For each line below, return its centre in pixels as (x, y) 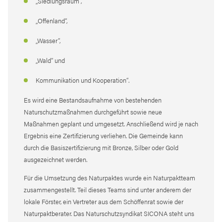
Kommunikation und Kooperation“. (83, 80)
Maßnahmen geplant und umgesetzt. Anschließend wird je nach (111, 123)
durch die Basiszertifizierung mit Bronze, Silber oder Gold (101, 147)
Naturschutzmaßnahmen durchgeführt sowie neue (93, 111)
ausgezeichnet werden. (55, 159)
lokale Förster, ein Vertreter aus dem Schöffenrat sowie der (104, 201)
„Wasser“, (48, 40)
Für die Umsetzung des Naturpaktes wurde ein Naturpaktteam (110, 177)
